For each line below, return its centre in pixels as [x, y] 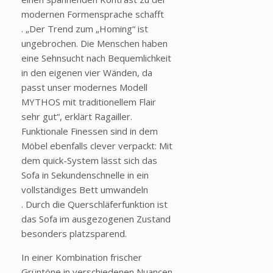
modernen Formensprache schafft [93, 14]
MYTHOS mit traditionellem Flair [89, 102]
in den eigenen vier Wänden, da [87, 73]
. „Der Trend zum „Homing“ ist [85, 29]
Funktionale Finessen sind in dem [90, 131]
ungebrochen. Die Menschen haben [94, 44]
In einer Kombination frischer [82, 257]
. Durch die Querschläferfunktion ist [94, 204]
